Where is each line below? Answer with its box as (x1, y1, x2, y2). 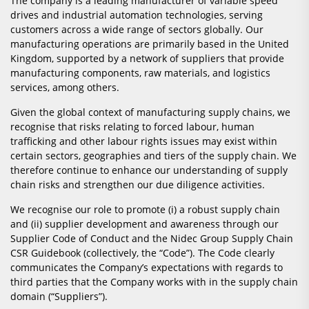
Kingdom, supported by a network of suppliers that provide (10, 52, 284, 66)
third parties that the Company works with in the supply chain (10, 275, 298, 289)
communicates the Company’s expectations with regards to (10, 261, 283, 275)
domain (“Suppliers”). (10, 290, 108, 303)
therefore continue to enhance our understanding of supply (10, 163, 288, 177)
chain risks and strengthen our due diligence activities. (10, 178, 265, 192)
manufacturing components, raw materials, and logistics (10, 66, 270, 80)
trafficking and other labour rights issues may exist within (10, 134, 277, 148)
